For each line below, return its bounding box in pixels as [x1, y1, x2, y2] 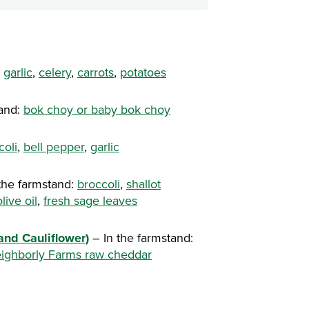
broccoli [77, 177, 120, 192]
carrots [77, 65, 114, 80]
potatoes [120, 65, 166, 80]
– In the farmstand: [89, 230, 193, 246]
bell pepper [23, 139, 84, 154]
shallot [126, 177, 161, 192]
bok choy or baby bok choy [23, 102, 170, 117]
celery [39, 65, 71, 80]
